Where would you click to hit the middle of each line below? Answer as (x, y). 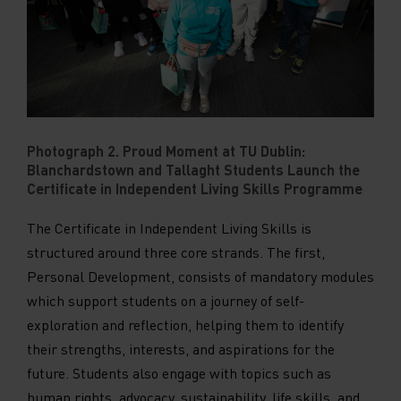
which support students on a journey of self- (166, 300)
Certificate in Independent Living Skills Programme (195, 188)
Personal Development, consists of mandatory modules (200, 276)
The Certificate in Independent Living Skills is (169, 227)
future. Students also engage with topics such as (179, 372)
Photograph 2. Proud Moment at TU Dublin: (166, 150)
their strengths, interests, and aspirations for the (181, 348)
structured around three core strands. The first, (176, 252)
